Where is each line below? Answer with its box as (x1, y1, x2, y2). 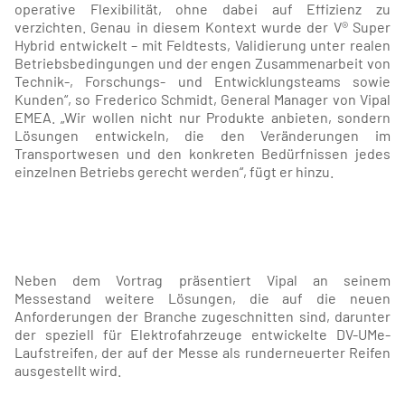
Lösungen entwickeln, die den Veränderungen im (14, 127, 391, 144)
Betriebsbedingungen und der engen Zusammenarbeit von (14, 54, 391, 71)
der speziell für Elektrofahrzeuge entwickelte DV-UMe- (14, 325, 391, 343)
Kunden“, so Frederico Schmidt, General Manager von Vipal (14, 90, 391, 108)
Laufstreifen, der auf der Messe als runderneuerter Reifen (14, 344, 391, 361)
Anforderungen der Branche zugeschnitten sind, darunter (14, 307, 391, 325)
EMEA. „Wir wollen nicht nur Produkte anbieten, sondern (14, 108, 391, 126)
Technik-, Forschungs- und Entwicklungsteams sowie (14, 72, 391, 89)
